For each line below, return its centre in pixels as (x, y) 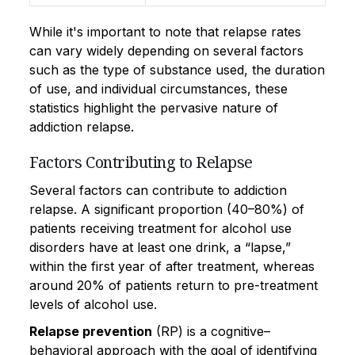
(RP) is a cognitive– (211, 331)
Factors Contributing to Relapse (141, 162)
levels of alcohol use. (93, 304)
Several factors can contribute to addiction (158, 190)
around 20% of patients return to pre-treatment (174, 285)
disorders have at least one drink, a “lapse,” (160, 247)
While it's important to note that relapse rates (165, 31)
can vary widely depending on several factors (166, 50)
